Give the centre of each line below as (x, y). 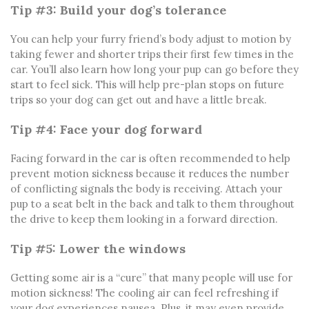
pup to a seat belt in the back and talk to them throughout (152, 203)
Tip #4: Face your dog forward (106, 129)
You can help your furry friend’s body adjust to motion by (151, 39)
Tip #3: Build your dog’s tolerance (118, 10)
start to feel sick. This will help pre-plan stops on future (147, 84)
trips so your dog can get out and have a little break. (139, 99)
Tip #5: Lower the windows (98, 248)
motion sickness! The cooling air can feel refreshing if (144, 292)
